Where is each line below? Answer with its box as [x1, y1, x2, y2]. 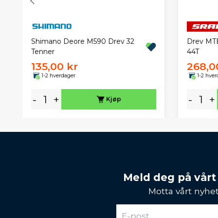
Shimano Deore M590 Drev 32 [31, 37, 134, 46]
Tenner [31, 47, 54, 56]
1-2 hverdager [41, 72, 75, 79]
